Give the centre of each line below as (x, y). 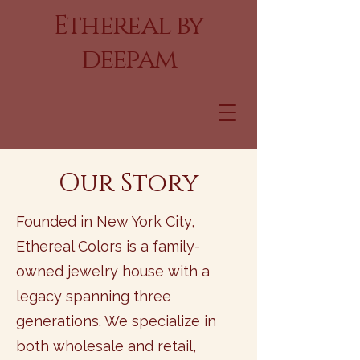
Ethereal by (129, 26)
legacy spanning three (94, 296)
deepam (129, 59)
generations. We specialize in (116, 321)
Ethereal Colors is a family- (108, 246)
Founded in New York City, (105, 221)
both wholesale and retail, (106, 346)
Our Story (129, 184)
